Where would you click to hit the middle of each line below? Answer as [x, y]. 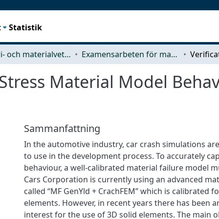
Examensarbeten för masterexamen [174, 54]
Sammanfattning [62, 128]
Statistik [26, 27]
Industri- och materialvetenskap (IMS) [68, 54]
